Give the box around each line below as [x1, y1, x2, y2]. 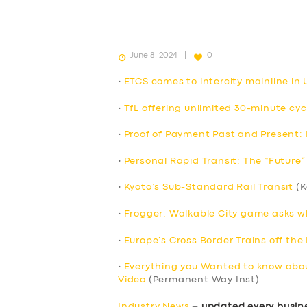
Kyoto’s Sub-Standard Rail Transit [123, 183, 294, 192]
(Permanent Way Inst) [146, 275, 260, 284]
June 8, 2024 [130, 51, 177, 59]
